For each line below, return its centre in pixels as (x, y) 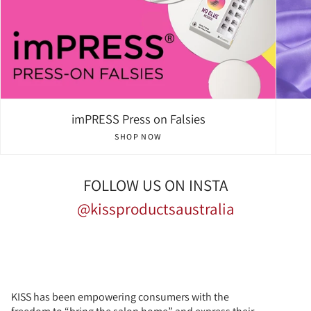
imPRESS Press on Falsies (138, 119)
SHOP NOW (138, 137)
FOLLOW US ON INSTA (155, 185)
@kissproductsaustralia (155, 209)
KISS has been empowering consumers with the (120, 297)
